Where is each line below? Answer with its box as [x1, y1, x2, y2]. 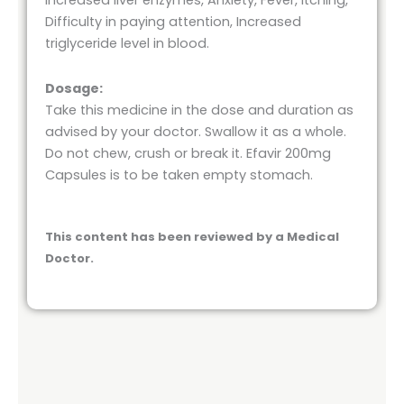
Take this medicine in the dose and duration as [45, 100, 353, 119]
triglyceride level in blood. [45, 34, 209, 53]
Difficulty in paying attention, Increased [45, 13, 301, 32]
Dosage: [45, 78, 103, 97]
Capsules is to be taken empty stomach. [45, 165, 313, 184]
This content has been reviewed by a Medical [45, 228, 339, 246]
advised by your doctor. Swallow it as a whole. [45, 122, 346, 141]
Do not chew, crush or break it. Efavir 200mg [45, 143, 331, 162]
